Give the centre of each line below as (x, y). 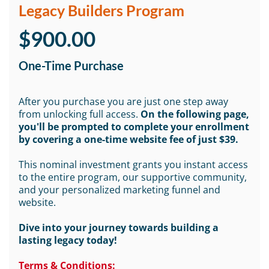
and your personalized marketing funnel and (119, 190)
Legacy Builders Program (101, 10)
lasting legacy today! (68, 240)
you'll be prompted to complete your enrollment (134, 127)
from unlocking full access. (80, 114)
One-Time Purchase (71, 65)
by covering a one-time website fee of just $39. (128, 139)
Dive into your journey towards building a (119, 228)
